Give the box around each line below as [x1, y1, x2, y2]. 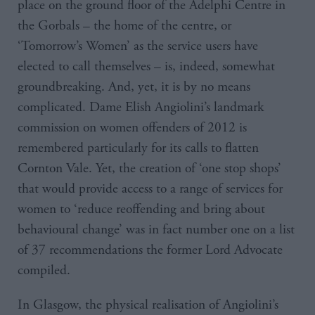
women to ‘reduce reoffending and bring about [18, 200, 265, 219]
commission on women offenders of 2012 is [18, 119, 247, 137]
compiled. [18, 262, 70, 280]
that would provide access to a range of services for [18, 180, 283, 198]
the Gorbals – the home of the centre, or [18, 17, 231, 35]
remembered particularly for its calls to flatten [18, 139, 259, 157]
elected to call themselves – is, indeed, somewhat [18, 58, 275, 76]
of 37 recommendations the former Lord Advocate [18, 241, 283, 259]
